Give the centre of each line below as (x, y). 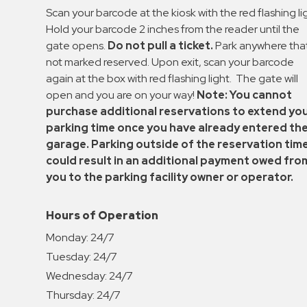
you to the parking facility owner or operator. (170, 177)
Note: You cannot (245, 95)
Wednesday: (77, 275)
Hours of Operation (102, 215)
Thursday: (71, 295)
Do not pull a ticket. (161, 45)
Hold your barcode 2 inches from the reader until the (173, 29)
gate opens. (77, 45)
